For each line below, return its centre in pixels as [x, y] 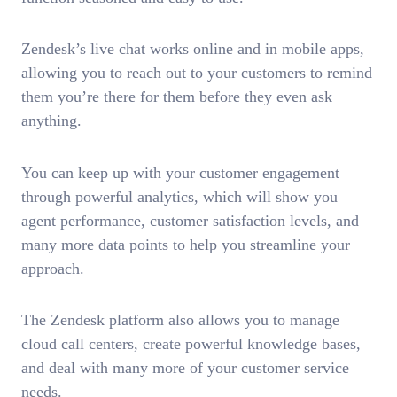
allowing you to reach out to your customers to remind [197, 73]
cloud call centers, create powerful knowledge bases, [191, 344]
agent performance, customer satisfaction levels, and [190, 220]
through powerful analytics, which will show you [179, 196]
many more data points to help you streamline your [186, 244]
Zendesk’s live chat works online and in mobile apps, [193, 49]
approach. [53, 268]
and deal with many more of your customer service [185, 368]
